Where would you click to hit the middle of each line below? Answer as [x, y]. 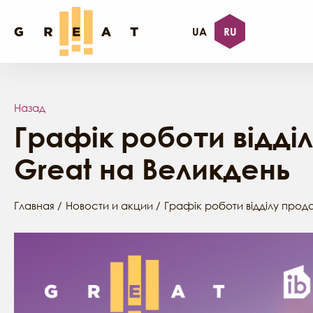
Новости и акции [109, 205]
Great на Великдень [152, 169]
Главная [34, 205]
